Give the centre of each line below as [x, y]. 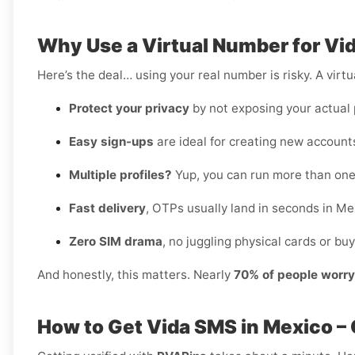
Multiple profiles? [120, 175]
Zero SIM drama [116, 242]
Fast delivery [107, 208]
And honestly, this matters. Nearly [136, 275]
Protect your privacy [129, 109]
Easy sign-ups [111, 142]
